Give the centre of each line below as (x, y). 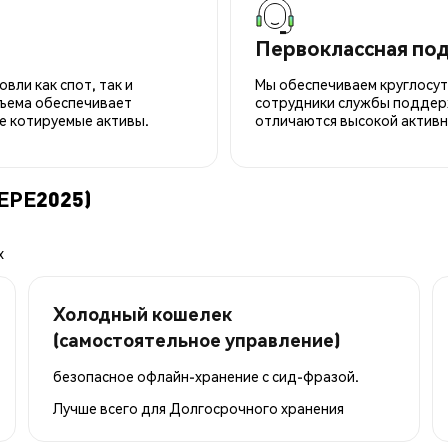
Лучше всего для (111, 407)
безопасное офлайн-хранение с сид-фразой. (206, 375)
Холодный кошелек (142, 313)
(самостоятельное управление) (196, 339)
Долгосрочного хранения (256, 407)
